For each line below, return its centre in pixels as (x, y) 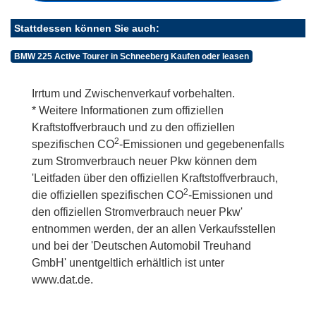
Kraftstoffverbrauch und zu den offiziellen (133, 127)
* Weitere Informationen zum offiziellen (128, 110)
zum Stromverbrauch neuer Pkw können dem (144, 161)
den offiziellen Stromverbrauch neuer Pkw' (137, 212)
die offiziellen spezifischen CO (108, 195)
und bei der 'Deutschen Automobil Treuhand (141, 245)
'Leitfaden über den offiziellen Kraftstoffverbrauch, (155, 178)
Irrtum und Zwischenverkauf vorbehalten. (133, 93)
